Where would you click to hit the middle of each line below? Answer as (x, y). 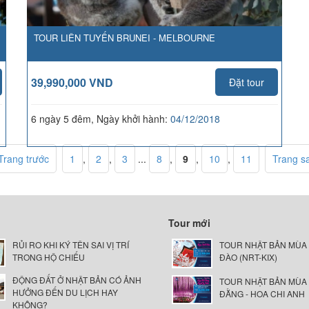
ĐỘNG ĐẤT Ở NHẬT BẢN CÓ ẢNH (77, 279)
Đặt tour (247, 82)
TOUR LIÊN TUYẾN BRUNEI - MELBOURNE (124, 38)
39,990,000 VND (72, 82)
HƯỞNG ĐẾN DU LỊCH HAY (65, 292)
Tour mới (189, 223)
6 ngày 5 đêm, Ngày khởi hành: (101, 119)
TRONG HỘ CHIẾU (48, 257)
